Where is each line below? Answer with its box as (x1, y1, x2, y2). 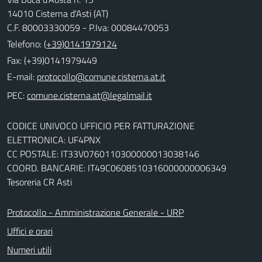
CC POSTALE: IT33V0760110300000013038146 (7, 146, 199, 161)
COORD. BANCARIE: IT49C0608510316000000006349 (7, 160, 226, 175)
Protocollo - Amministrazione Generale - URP (7, 205, 184, 219)
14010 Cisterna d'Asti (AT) (7, 6, 108, 20)
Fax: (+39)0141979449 (7, 53, 97, 67)
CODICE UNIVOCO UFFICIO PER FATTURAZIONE (7, 118, 195, 133)
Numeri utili (7, 242, 51, 257)
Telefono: (7, 36, 44, 51)
